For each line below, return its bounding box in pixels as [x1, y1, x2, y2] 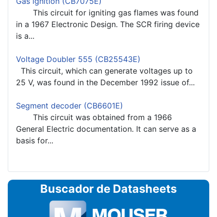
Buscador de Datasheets [40, 181, 177, 196]
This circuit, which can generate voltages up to [16, 65, 193, 76]
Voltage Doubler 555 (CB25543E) [16, 54, 140, 64]
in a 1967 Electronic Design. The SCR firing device [16, 19, 200, 29]
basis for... [16, 135, 53, 145]
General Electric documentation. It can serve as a [16, 124, 196, 134]
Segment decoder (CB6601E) [16, 100, 123, 110]
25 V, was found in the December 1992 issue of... [16, 77, 195, 87]
